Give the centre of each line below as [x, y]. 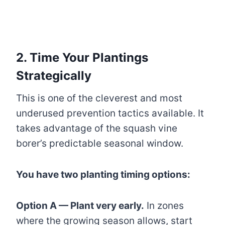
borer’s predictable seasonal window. [100, 143]
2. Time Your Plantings [82, 57]
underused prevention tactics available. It [110, 113]
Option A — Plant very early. [80, 205]
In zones [164, 205]
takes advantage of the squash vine [97, 128]
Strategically [54, 75]
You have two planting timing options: [103, 174]
